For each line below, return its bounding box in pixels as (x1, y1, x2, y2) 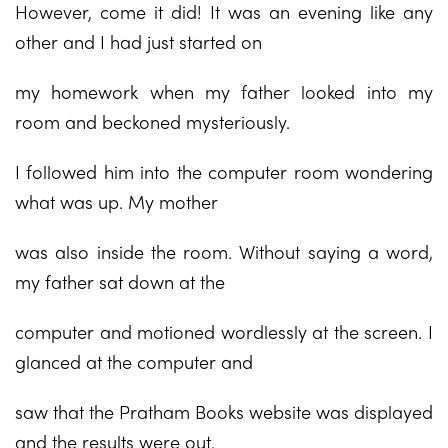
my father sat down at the (15, 269, 225, 294)
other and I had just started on (15, 29, 262, 54)
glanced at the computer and (15, 349, 253, 374)
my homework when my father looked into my (15, 79, 433, 104)
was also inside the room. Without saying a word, (15, 239, 433, 264)
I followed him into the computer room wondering (15, 159, 433, 184)
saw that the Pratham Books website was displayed (15, 399, 433, 424)
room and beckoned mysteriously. (15, 109, 290, 134)
